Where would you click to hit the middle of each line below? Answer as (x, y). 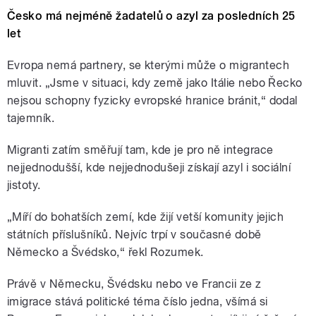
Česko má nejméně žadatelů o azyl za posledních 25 (151, 16)
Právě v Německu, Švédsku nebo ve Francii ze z (134, 284)
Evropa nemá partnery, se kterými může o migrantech (148, 66)
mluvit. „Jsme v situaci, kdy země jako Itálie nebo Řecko (155, 83)
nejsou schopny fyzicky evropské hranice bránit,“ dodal (152, 101)
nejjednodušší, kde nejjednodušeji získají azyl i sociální (149, 168)
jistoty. (24, 186)
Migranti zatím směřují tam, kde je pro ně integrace (140, 150)
